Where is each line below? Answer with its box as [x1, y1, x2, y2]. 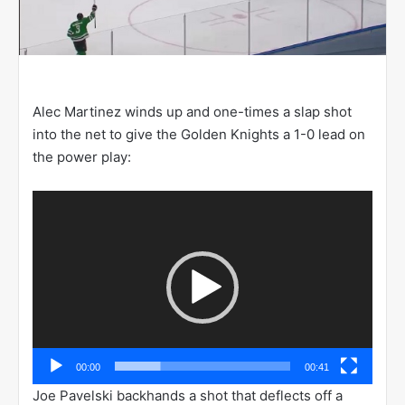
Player [32, 214, 72, 232]
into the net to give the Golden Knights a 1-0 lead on [33, 125, 365, 143]
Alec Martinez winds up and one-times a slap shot [33, 102, 352, 120]
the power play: [33, 147, 131, 165]
